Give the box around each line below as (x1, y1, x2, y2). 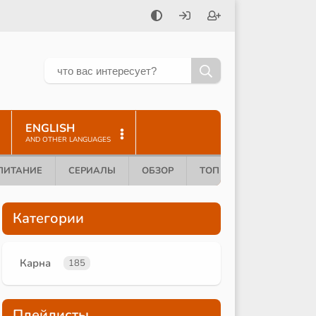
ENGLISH (25, 120, 75, 136)
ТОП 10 (200, 164, 233, 177)
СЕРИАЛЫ (68, 164, 116, 177)
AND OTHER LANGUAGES (25, 134, 111, 145)
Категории (13, 208, 84, 228)
